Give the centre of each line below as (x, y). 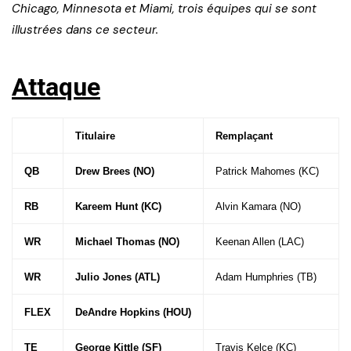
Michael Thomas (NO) (127, 242)
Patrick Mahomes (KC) (267, 172)
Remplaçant (244, 136)
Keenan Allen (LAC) (260, 242)
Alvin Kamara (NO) (258, 207)
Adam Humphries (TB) (266, 277)
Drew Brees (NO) (115, 172)
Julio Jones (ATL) (118, 277)
